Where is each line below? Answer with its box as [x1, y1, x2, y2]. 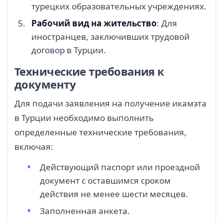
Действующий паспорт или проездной [40, 161, 200, 173]
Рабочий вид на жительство [31, 17, 157, 29]
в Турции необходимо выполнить [14, 112, 154, 124]
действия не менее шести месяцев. [40, 188, 188, 200]
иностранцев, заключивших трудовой [31, 30, 190, 42]
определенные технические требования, [14, 126, 187, 138]
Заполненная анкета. [40, 205, 130, 217]
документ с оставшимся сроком [40, 175, 171, 187]
